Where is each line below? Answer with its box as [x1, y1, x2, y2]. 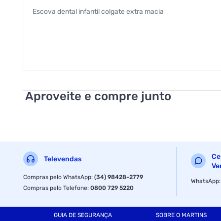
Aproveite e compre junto [25, 89, 172, 103]
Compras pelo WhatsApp [23, 173, 92, 181]
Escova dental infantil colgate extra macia [33, 7, 164, 16]
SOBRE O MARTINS [155, 212, 207, 219]
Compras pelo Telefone [23, 184, 88, 191]
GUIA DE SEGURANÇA [53, 212, 112, 219]
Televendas [44, 155, 82, 164]
